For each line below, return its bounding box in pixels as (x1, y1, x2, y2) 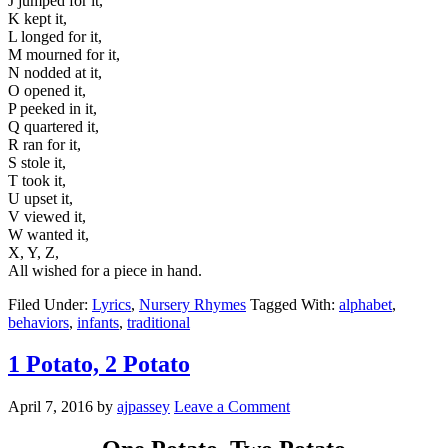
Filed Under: (8, 295, 92, 313)
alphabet (339, 295, 392, 313)
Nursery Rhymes (139, 295, 246, 313)
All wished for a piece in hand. (8, 261, 202, 279)
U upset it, (8, 189, 73, 207)
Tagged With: (250, 295, 339, 313)
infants (77, 313, 119, 331)
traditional (127, 313, 190, 331)
